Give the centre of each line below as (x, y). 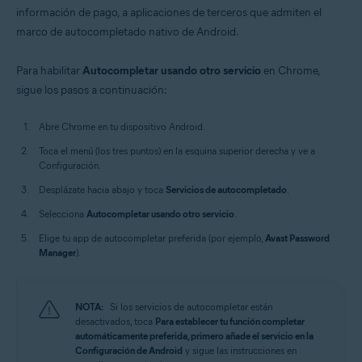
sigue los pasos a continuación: (92, 90)
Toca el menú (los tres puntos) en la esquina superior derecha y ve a (177, 151)
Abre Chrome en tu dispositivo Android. (122, 126)
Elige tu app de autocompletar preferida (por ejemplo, (152, 238)
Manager (57, 253)
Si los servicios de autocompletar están (191, 307)
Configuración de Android (129, 350)
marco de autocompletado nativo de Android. (128, 32)
